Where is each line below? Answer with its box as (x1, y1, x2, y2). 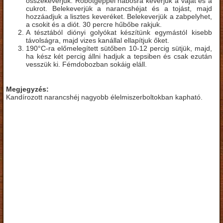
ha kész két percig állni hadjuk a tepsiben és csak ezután (26, 52, 212, 60)
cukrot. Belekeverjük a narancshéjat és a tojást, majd (26, 4, 212, 12)
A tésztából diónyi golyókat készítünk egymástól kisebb (26, 28, 212, 36)
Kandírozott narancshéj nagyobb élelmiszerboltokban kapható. (6, 93, 203, 101)
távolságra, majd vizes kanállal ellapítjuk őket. (26, 36, 169, 44)
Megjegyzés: (6, 85, 49, 93)
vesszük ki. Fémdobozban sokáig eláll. (26, 60, 147, 68)
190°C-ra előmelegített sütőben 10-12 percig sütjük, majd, (26, 44, 212, 52)
